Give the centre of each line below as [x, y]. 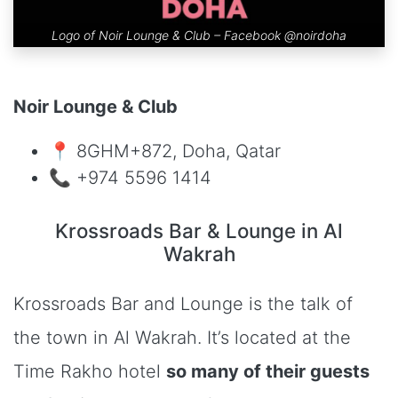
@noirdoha [315, 36]
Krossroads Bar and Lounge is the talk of [183, 304]
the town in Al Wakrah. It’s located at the [182, 338]
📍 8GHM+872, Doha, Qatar [165, 151]
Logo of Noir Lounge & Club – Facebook [166, 36]
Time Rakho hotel [90, 372]
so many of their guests [268, 372]
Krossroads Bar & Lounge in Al [199, 231]
